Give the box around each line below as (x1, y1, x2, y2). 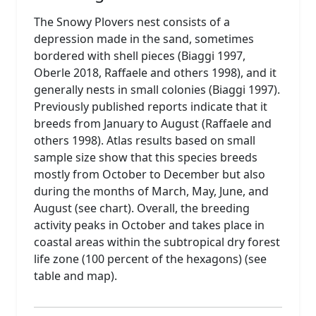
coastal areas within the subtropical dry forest (34, 233, 280, 250)
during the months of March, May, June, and (34, 183, 269, 199)
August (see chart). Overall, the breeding (34, 200, 250, 216)
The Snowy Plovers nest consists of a (34, 13, 230, 30)
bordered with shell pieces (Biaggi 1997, (34, 47, 245, 63)
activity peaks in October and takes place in (34, 217, 265, 233)
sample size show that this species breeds (34, 149, 257, 165)
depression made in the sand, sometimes (34, 30, 254, 47)
